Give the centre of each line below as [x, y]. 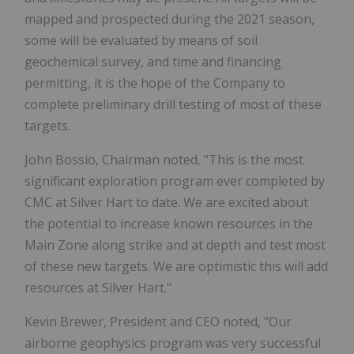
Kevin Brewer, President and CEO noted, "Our [158, 321]
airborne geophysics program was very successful [173, 343]
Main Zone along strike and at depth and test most [175, 245]
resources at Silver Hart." [98, 287]
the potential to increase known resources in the [169, 223]
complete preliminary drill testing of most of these [173, 104]
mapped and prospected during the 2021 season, [169, 19]
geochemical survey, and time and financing [153, 61]
